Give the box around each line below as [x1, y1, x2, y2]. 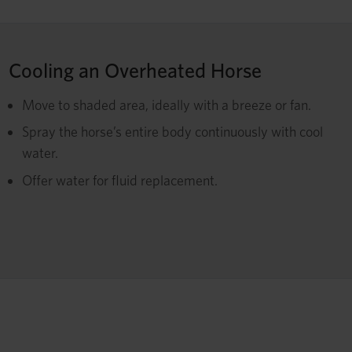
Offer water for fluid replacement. [22, 171, 218, 189]
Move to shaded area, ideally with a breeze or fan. [22, 96, 311, 113]
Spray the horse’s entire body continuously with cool [22, 123, 323, 141]
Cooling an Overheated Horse [9, 57, 262, 82]
